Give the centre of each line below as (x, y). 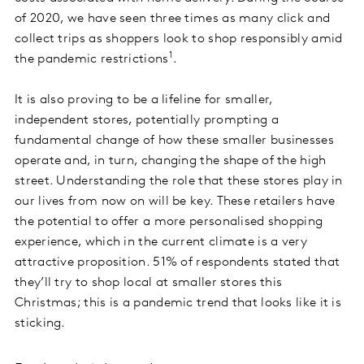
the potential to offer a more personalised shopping (169, 222)
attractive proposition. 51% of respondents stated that (178, 263)
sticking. (40, 324)
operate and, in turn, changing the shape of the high (171, 161)
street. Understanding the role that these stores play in (179, 182)
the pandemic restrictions (92, 60)
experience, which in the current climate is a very (161, 243)
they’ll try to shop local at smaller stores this (149, 283)
